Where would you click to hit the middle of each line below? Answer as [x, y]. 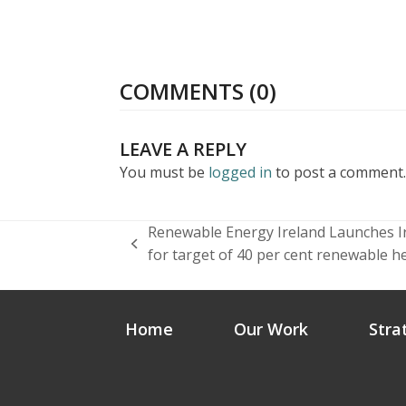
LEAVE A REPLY [183, 150]
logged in [240, 173]
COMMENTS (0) [198, 92]
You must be [164, 173]
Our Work [271, 329]
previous [160, 253]
